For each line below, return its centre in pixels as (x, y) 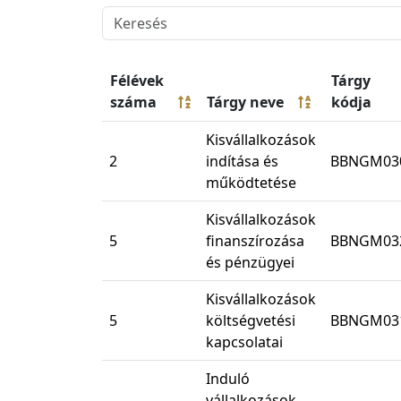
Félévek (137, 81)
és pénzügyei (250, 263)
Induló (228, 379)
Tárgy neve (245, 102)
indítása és (242, 162)
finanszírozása (255, 241)
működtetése (251, 183)
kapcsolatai (244, 342)
